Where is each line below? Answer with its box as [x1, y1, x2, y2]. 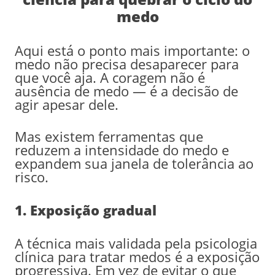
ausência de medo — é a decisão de [14, 81, 238, 100]
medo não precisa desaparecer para [14, 54, 239, 73]
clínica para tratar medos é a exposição [14, 247, 260, 266]
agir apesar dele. [14, 95, 118, 114]
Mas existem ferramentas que [14, 126, 203, 145]
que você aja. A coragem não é [14, 68, 205, 87]
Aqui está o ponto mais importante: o [14, 41, 250, 60]
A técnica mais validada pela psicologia [14, 233, 257, 252]
